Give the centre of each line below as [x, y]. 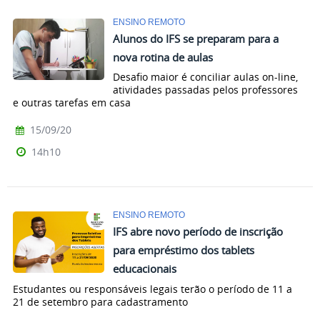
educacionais [145, 269]
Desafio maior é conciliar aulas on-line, [205, 77]
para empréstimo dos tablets [184, 250]
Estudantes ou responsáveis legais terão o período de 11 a [152, 289]
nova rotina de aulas [163, 57]
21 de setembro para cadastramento [100, 302]
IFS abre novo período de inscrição [198, 232]
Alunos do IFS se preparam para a [196, 38]
